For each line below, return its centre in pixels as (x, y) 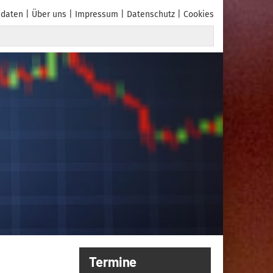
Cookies (199, 14)
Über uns (49, 14)
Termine (113, 261)
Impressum (97, 14)
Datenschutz (151, 14)
